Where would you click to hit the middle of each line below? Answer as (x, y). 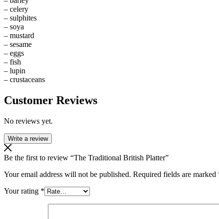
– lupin (15, 70)
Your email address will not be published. (67, 174)
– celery (16, 9)
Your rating (22, 191)
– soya (14, 26)
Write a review (28, 138)
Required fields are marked (175, 174)
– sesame (18, 44)
